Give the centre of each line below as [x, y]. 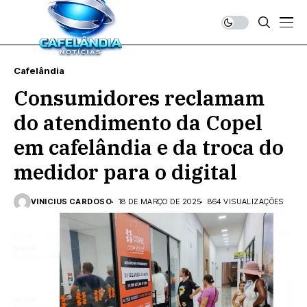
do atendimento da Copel [138, 122]
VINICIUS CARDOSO [72, 201]
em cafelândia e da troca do [149, 147]
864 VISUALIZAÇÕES [246, 201]
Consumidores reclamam [139, 98]
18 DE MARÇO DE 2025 [160, 201]
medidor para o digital [125, 172]
